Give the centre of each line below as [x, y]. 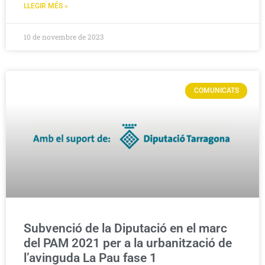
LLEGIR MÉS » [46, 6]
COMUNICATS [216, 91]
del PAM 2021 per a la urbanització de [128, 243]
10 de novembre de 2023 [64, 37]
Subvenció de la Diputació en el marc [125, 229]
